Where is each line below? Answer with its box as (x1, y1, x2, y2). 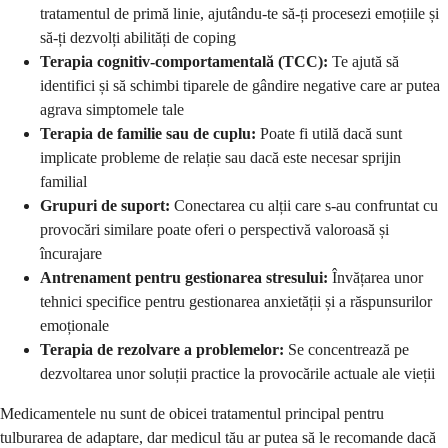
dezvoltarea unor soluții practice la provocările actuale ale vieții (40, 365, 435, 383)
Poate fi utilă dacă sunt (256, 125, 402, 143)
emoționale (40, 317, 109, 335)
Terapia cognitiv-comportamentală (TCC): (40, 53, 328, 71)
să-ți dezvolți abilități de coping (40, 29, 236, 47)
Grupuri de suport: (40, 197, 170, 215)
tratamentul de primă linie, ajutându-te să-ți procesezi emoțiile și (40, 5, 439, 23)
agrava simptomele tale (40, 101, 184, 119)
